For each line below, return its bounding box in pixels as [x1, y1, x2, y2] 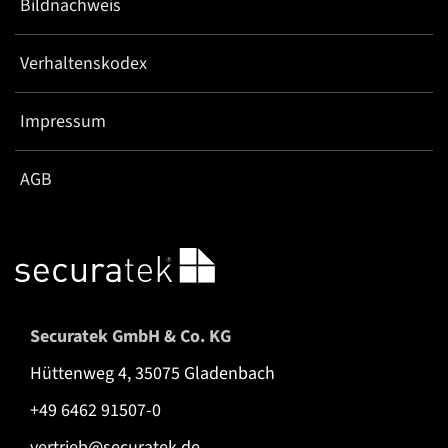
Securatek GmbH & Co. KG [30, 324, 231, 350]
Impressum [20, 108, 106, 134]
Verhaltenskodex [20, 50, 147, 76]
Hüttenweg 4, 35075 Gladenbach [30, 361, 275, 387]
